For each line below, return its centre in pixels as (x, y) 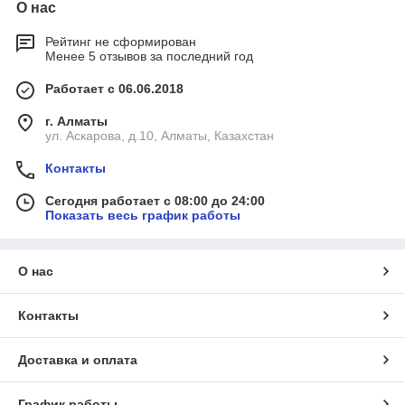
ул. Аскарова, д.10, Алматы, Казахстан (160, 136)
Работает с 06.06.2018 (114, 89)
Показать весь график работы (143, 215)
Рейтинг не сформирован (121, 42)
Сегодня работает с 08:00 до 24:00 (155, 201)
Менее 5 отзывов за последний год (149, 56)
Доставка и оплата (78, 360)
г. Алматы (76, 121)
